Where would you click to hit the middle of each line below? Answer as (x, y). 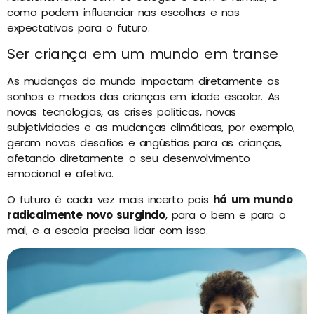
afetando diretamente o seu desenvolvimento (129, 158)
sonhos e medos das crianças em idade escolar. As (143, 97)
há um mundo (253, 199)
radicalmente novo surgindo (86, 214)
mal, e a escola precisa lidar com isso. (108, 230)
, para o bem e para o (225, 214)
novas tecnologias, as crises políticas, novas (122, 112)
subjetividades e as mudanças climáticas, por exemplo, (151, 128)
